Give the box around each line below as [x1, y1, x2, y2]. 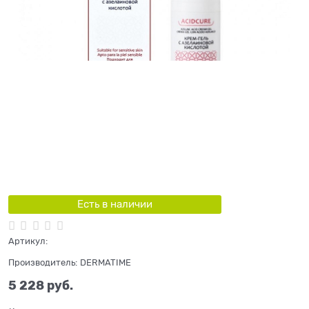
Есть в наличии [77, 198, 152, 210]
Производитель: [8, 257, 77, 268]
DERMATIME [80, 257, 131, 268]
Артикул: [8, 236, 48, 247]
